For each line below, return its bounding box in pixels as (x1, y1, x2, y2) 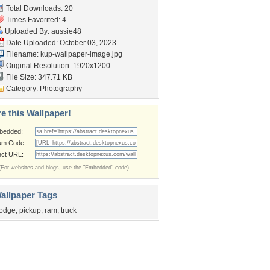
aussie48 (51, 27, 81, 36)
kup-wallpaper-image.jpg (40, 50, 122, 58)
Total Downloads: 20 (4, 4, 73, 13)
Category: (4, 84, 40, 93)
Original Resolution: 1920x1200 (4, 61, 110, 70)
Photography (40, 84, 82, 93)
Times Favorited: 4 (4, 16, 66, 24)
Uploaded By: (3, 27, 51, 36)
